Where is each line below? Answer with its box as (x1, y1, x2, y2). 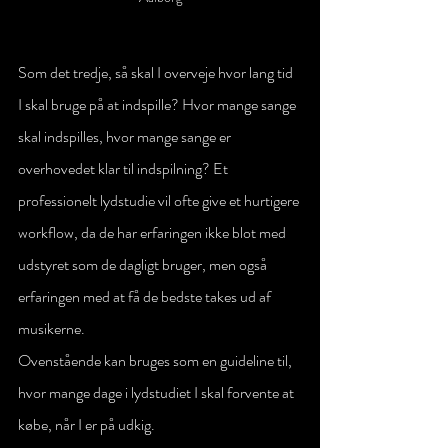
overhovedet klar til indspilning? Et (18, 157, 231, 180)
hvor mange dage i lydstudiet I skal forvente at (18, 381, 297, 404)
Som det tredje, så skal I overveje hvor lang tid (18, 61, 296, 84)
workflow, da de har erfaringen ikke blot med (18, 221, 289, 244)
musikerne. (18, 317, 88, 340)
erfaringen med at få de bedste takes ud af (18, 285, 274, 308)
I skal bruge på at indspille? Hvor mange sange (18, 93, 299, 116)
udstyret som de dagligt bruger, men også (18, 253, 270, 276)
